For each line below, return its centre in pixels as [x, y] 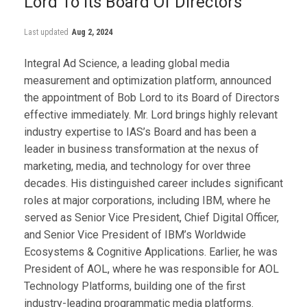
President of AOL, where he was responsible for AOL [151, 269]
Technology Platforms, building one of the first [135, 286]
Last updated [47, 32]
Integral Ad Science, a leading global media [127, 63]
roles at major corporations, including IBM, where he [147, 200]
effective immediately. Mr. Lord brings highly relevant [151, 114]
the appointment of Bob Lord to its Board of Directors [152, 97]
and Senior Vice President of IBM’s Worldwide [135, 234]
